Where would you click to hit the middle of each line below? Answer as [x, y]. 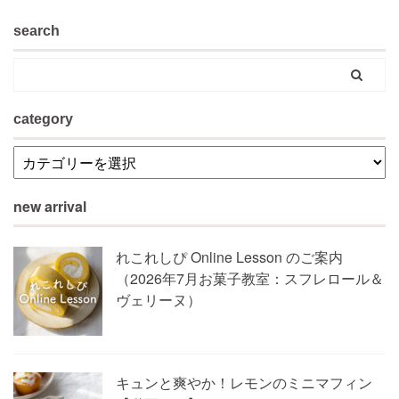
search [37, 31]
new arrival [50, 206]
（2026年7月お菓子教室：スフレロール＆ [250, 278]
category [43, 119]
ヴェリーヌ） [159, 300]
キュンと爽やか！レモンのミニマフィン [244, 383]
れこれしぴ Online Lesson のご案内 [229, 257]
